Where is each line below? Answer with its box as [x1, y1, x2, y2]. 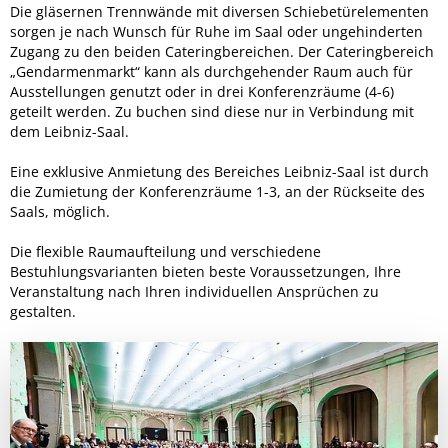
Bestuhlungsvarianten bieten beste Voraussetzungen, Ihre [10, 261, 401, 281]
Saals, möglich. [10, 201, 110, 221]
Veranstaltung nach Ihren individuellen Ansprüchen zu [10, 281, 379, 301]
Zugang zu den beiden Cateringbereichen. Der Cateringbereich [10, 41, 434, 61]
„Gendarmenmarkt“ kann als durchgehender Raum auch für [10, 61, 413, 81]
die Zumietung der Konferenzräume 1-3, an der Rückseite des [10, 181, 425, 201]
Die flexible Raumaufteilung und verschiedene [10, 241, 321, 261]
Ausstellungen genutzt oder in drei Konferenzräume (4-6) [10, 81, 394, 101]
